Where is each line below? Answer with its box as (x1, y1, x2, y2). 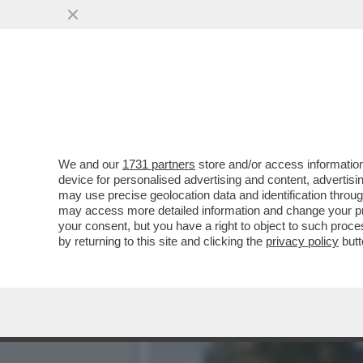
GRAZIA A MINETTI (147, 89, 293, 108)
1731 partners (122, 157, 195, 171)
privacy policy (266, 234, 339, 248)
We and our (58, 157, 122, 171)
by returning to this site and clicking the (58, 234, 266, 248)
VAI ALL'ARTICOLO (172, 123, 287, 138)
